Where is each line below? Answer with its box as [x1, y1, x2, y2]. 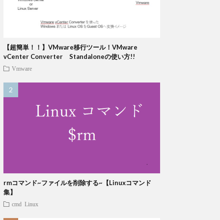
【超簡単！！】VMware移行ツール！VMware [3, 43, 137, 52]
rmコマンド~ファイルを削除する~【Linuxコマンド [3, 179, 151, 187]
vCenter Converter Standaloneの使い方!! [3, 53, 135, 61]
